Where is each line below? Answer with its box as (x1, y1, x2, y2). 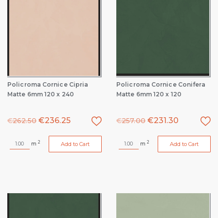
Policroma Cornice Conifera (116, 81, 205, 88)
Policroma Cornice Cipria (7, 81, 89, 88)
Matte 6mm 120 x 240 (7, 91, 74, 98)
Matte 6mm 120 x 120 (116, 91, 182, 98)
